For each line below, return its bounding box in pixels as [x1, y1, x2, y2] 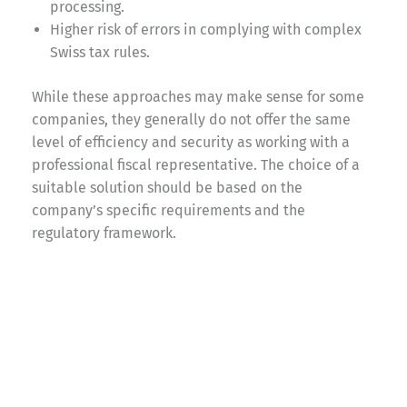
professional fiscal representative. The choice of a [32, 155, 360, 174]
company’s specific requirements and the [32, 201, 305, 219]
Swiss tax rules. [50, 43, 150, 61]
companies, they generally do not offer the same [32, 110, 351, 128]
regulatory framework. [32, 223, 176, 242]
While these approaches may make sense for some [32, 87, 364, 105]
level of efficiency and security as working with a [32, 133, 350, 151]
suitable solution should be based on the [32, 178, 303, 196]
